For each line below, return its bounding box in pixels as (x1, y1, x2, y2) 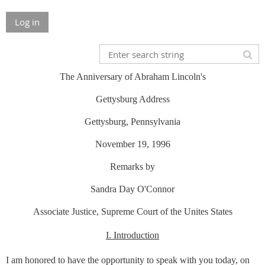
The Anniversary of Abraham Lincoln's (59, 72, 206, 82)
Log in (15, 16, 40, 28)
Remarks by (110, 161, 155, 172)
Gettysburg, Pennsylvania (85, 117, 180, 127)
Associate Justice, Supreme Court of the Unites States (33, 206, 232, 216)
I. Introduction (106, 230, 159, 240)
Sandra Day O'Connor (91, 184, 174, 194)
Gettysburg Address (95, 94, 170, 104)
